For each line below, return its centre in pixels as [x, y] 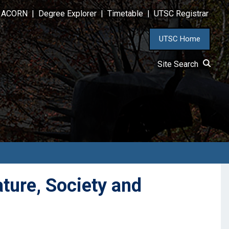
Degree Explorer [67, 14]
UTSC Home [180, 39]
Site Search [180, 64]
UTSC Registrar [181, 14]
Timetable [125, 14]
